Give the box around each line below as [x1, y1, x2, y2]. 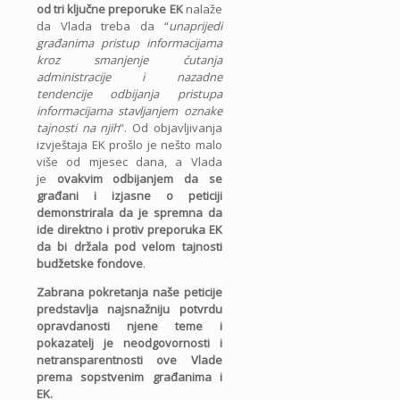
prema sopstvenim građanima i [37, 369, 222, 386]
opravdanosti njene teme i [37, 318, 222, 335]
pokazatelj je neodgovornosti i [37, 335, 222, 352]
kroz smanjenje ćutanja [37, 52, 222, 69]
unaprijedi [168, 18, 222, 35]
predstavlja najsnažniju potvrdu [37, 301, 222, 318]
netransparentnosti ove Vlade [37, 352, 222, 369]
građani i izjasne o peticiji [37, 187, 222, 204]
